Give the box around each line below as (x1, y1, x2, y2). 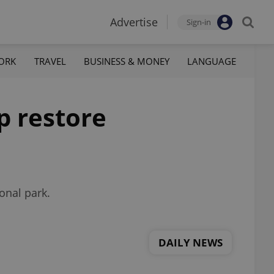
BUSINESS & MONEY (83, 54, 169, 67)
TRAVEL (34, 54, 66, 67)
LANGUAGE (187, 54, 236, 67)
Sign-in (187, 17, 211, 28)
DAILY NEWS (158, 235, 223, 250)
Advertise (110, 15, 158, 29)
